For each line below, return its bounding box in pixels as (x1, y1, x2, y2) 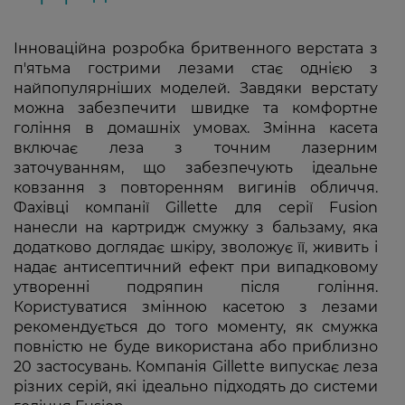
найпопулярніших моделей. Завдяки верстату (14, 80, 378, 97)
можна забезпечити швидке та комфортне (14, 99, 378, 117)
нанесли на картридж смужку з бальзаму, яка (14, 219, 378, 236)
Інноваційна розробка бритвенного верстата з (14, 40, 378, 57)
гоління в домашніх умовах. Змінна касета (14, 119, 378, 137)
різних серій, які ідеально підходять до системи (14, 378, 378, 395)
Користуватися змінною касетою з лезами (14, 298, 378, 316)
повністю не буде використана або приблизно (14, 338, 378, 355)
